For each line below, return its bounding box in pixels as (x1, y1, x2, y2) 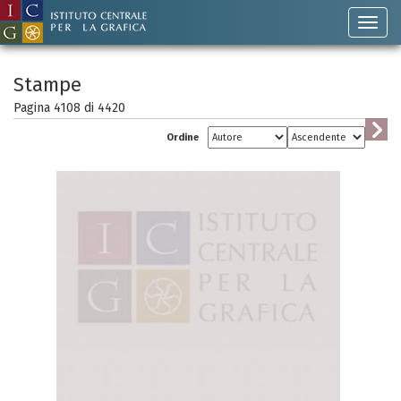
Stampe (13, 73, 81, 97)
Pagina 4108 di (13, 100, 98, 115)
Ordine (166, 132, 199, 143)
